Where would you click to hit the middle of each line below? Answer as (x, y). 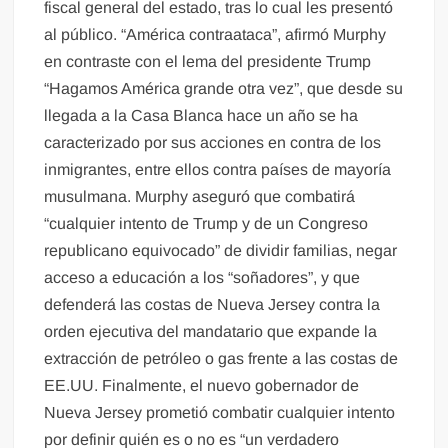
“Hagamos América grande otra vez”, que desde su (224, 89)
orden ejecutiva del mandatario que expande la (211, 332)
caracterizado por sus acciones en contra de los (213, 143)
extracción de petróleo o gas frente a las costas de (221, 359)
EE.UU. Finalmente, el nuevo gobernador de (202, 386)
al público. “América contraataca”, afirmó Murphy (215, 35)
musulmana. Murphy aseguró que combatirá (200, 197)
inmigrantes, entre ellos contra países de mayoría (218, 170)
